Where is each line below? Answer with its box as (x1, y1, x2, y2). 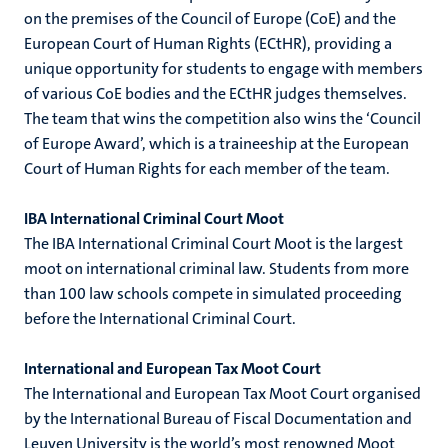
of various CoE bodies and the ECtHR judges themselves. (24, 83, 407, 104)
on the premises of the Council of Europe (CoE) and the (24, 8, 396, 29)
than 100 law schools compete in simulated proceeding (24, 283, 402, 304)
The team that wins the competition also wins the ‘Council (24, 108, 421, 129)
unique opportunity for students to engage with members (24, 58, 423, 79)
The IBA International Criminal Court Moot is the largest (24, 233, 403, 254)
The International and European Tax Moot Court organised (24, 383, 421, 404)
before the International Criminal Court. (24, 308, 296, 329)
